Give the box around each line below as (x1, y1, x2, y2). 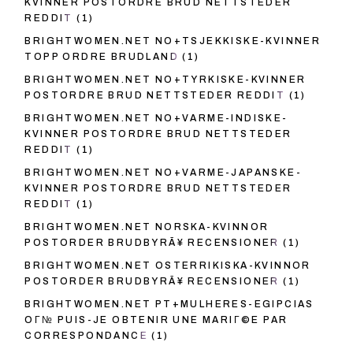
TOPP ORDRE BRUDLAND (24, 51, 179, 63)
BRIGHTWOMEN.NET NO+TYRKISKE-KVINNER (24, 74, 307, 86)
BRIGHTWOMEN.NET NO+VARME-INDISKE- (24, 113, 288, 124)
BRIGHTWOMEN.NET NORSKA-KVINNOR (24, 221, 269, 233)
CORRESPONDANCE (24, 330, 148, 342)
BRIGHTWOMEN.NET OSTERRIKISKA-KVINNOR (24, 260, 311, 272)
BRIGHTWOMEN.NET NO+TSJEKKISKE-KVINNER (24, 35, 321, 47)
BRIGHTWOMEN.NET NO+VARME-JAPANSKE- (24, 167, 302, 179)
